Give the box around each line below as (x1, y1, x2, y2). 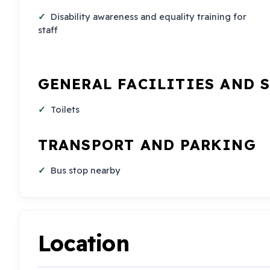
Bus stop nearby (51, 165, 121, 177)
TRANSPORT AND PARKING (37, 136, 256, 154)
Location (37, 230, 130, 257)
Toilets (51, 104, 80, 116)
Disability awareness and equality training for (51, 10, 247, 22)
